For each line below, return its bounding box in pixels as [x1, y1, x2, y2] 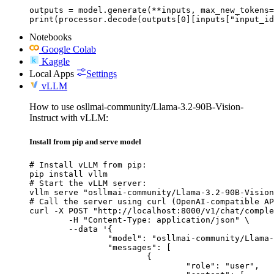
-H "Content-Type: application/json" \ [29, 215, 68, 224]
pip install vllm [29, 169, 108, 179]
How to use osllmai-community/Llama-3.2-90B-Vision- [29, 101, 243, 112]
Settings [86, 68, 117, 79]
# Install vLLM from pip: [29, 160, 147, 169]
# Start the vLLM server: [29, 178, 147, 188]
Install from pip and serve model [29, 136, 141, 146]
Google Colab [42, 43, 96, 54]
